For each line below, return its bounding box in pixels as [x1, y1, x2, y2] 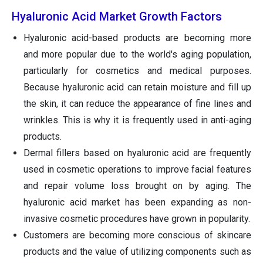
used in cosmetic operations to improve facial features [23, 164, 251, 176]
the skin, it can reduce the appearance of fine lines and [23, 98, 251, 110]
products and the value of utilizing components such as [23, 246, 251, 258]
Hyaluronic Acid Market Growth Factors [12, 9, 222, 24]
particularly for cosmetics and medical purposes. [23, 65, 251, 77]
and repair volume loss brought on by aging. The [23, 180, 251, 192]
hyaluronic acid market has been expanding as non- [23, 197, 251, 208]
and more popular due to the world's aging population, [23, 49, 251, 60]
